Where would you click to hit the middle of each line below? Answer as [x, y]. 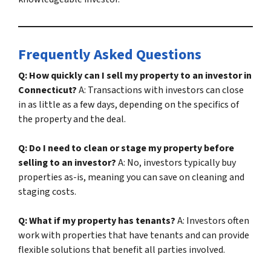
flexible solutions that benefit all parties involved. [122, 250]
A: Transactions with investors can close [160, 90]
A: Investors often [212, 221]
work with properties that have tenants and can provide [134, 236]
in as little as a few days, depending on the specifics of [129, 105]
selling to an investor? [67, 163]
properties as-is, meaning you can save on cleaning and [131, 178]
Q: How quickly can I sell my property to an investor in [135, 76]
